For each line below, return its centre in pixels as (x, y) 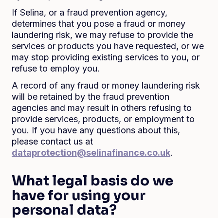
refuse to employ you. (56, 68)
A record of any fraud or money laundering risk (106, 85)
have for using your (79, 195)
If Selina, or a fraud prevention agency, (90, 12)
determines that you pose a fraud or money (99, 24)
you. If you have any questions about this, (96, 130)
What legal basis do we (92, 181)
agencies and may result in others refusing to (102, 108)
